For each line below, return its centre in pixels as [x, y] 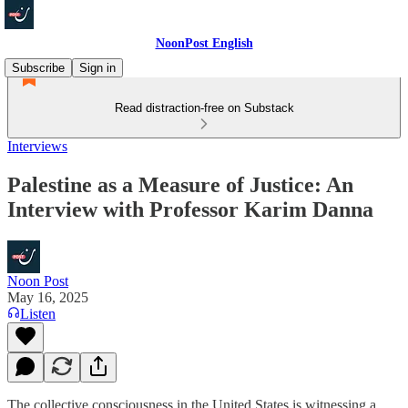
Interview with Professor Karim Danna [190, 209]
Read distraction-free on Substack [204, 108]
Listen [38, 313]
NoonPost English [204, 43]
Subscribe [38, 68]
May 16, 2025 [48, 297]
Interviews [37, 146]
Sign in [97, 68]
